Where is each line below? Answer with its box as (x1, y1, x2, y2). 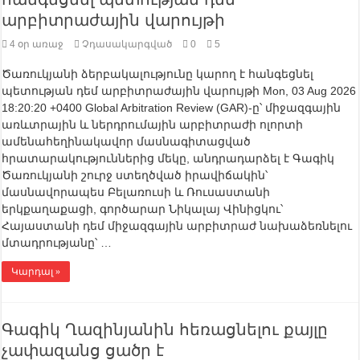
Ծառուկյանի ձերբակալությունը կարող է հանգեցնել (2, 67, 314, 81)
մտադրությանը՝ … (2, 236, 112, 250)
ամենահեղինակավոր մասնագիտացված (2, 135, 252, 149)
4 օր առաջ (10, 39, 64, 51)
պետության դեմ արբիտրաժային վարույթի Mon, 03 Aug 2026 (2, 84, 357, 98)
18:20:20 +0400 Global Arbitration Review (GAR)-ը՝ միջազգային (2, 101, 342, 115)
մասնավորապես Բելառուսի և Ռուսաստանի (2, 186, 271, 199)
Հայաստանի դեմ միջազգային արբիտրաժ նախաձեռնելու (2, 219, 353, 233)
